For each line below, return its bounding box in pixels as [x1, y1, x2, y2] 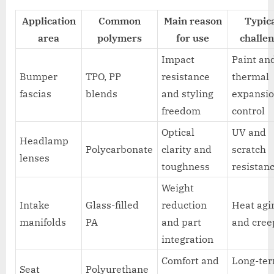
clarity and [161, 143, 212, 155]
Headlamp [20, 134, 69, 147]
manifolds [20, 215, 67, 228]
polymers [97, 31, 142, 44]
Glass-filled [86, 198, 139, 211]
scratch [232, 143, 267, 155]
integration [161, 232, 214, 245]
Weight [161, 181, 194, 194]
